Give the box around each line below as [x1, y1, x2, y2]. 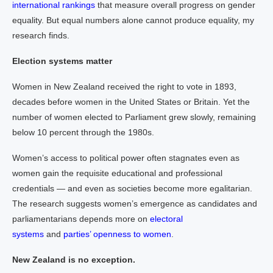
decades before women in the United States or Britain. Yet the [12, 97, 250, 107]
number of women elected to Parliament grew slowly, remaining [12, 112, 256, 122]
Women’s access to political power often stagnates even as [12, 153, 239, 163]
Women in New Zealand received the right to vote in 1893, [12, 82, 236, 91]
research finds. [12, 30, 69, 40]
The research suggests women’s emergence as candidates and [12, 199, 257, 208]
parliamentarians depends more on [12, 214, 150, 224]
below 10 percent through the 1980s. [12, 127, 154, 137]
